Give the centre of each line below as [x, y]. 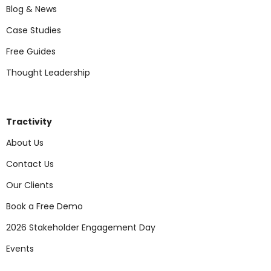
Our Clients [30, 185]
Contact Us [30, 164]
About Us [25, 143]
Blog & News [31, 9]
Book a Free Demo [44, 206]
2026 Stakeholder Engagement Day [81, 227]
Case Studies [34, 30]
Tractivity [29, 122]
